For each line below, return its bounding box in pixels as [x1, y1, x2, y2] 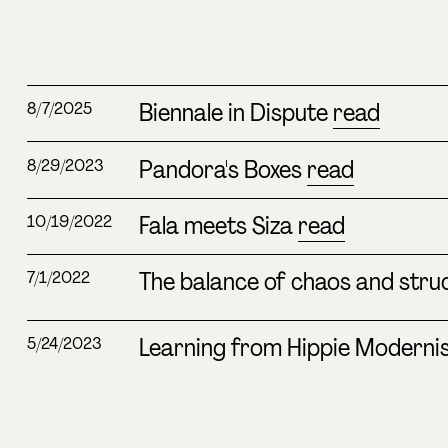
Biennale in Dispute [138, 97, 333, 129]
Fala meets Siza [138, 209, 298, 241]
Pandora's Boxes [138, 153, 307, 185]
